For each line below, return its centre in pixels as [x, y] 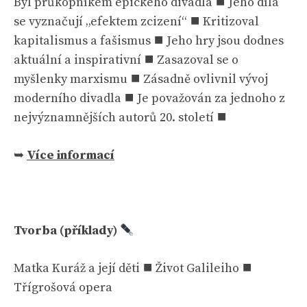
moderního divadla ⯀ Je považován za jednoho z [149, 98]
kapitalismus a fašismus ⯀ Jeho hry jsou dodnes [149, 41]
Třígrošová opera [63, 287]
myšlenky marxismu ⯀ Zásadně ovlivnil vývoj [141, 79]
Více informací [71, 155]
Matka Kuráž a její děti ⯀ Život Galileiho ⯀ [133, 268]
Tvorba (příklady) [67, 231]
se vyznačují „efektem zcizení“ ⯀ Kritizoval [136, 22]
